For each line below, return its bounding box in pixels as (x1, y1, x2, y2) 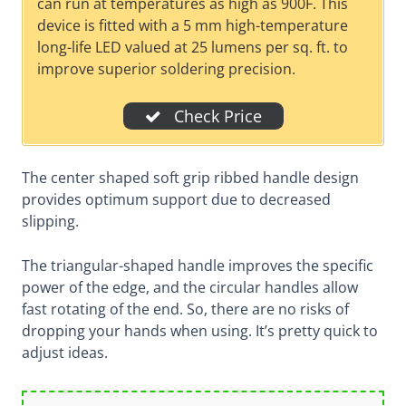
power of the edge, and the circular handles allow (21, 276, 358, 297)
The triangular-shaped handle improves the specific (21, 255, 373, 275)
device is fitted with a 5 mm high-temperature (37, 15, 349, 36)
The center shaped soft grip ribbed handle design (21, 167, 359, 188)
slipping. (21, 210, 79, 231)
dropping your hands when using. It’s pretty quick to (21, 320, 378, 341)
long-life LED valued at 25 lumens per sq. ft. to (37, 37, 349, 58)
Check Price (169, 104, 262, 127)
